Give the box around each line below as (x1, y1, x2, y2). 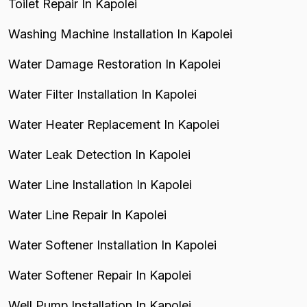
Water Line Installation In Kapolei (8, 177, 192, 192)
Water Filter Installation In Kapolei (8, 86, 197, 101)
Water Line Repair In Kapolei (8, 207, 167, 222)
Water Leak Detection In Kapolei (8, 147, 191, 162)
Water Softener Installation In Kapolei (8, 237, 217, 252)
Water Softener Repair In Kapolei (8, 267, 191, 282)
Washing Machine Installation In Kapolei (8, 26, 232, 41)
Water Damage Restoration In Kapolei (8, 56, 221, 71)
